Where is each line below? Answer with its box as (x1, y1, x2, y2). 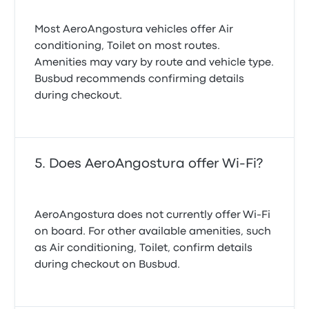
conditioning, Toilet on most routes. (34, 41, 221, 51)
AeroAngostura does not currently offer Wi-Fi (34, 210, 271, 220)
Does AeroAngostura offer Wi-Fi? (49, 158, 263, 170)
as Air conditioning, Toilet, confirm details (34, 243, 253, 253)
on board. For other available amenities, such (34, 227, 272, 237)
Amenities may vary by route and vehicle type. (34, 58, 275, 68)
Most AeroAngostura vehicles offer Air (34, 25, 234, 34)
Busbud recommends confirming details (34, 74, 245, 84)
